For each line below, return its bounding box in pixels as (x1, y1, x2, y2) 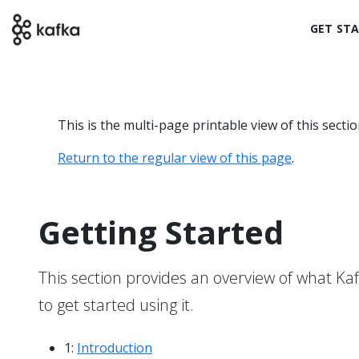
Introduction (77, 339, 152, 357)
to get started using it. (38, 294, 194, 316)
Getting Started (38, 210, 284, 254)
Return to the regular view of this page (58, 149, 292, 167)
